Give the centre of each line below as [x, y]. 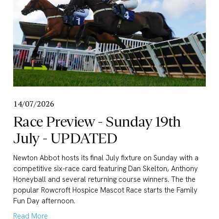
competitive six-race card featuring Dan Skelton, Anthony [105, 169]
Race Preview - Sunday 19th [97, 122]
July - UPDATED [65, 138]
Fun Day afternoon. [44, 201]
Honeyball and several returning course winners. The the [104, 180]
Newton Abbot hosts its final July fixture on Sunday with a [106, 158]
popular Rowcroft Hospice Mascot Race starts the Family [105, 190]
